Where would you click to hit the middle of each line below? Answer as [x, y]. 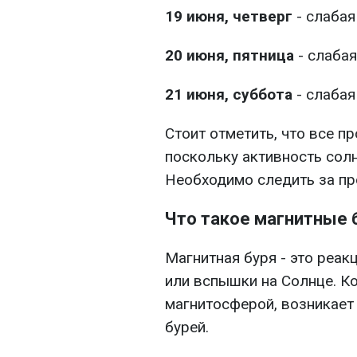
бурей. [187, 328]
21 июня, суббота [229, 95]
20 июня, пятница [229, 56]
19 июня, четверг [229, 17]
